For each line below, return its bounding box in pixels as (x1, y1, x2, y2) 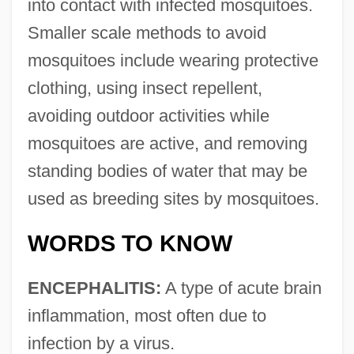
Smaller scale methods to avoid (27, 22, 266, 43)
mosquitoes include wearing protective (27, 50, 318, 70)
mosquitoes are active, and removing (27, 133, 307, 153)
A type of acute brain (160, 277, 322, 298)
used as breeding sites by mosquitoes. (27, 188, 319, 209)
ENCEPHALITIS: (27, 277, 161, 298)
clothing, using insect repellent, (27, 77, 262, 98)
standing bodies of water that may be (27, 160, 307, 181)
